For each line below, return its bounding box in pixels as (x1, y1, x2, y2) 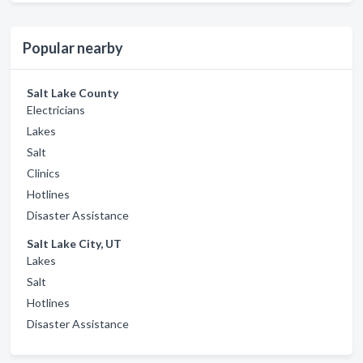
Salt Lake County (27, 86, 118, 100)
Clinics (27, 166, 60, 180)
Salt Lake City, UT (27, 237, 122, 250)
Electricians (27, 103, 85, 117)
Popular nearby (23, 39, 123, 57)
